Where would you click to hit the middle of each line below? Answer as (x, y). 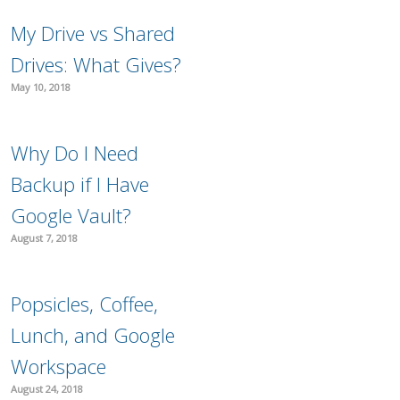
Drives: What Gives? (96, 64)
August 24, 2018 (47, 388)
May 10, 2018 (41, 87)
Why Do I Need (75, 152)
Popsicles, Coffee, (85, 303)
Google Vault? (71, 215)
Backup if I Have (80, 183)
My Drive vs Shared (93, 33)
